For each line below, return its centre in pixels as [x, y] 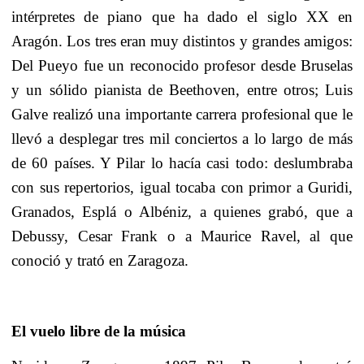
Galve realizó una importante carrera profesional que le [182, 115]
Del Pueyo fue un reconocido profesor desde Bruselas [182, 66]
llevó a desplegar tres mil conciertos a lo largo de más [182, 139]
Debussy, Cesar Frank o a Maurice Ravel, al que [182, 236]
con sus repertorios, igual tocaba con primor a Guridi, [182, 188]
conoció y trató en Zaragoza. [100, 261]
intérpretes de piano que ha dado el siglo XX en [182, 17]
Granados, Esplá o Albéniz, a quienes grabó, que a [182, 212]
